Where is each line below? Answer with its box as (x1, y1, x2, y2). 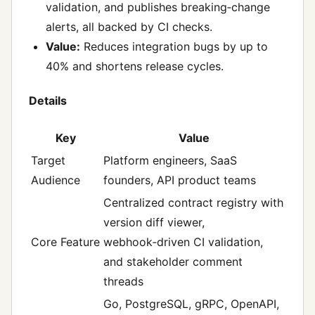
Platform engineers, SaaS (103, 153, 237, 167)
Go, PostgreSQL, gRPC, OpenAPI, (103, 296, 279, 311)
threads (103, 274, 143, 288)
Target (31, 153, 65, 167)
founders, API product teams (103, 172, 256, 187)
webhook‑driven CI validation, (103, 234, 263, 249)
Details (29, 94, 67, 108)
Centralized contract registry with (103, 195, 283, 210)
